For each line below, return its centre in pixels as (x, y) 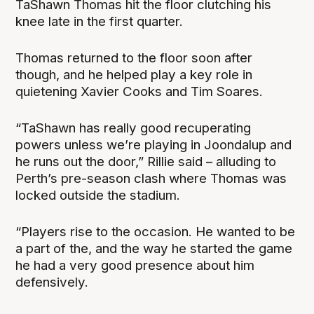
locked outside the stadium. (98, 195)
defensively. (52, 282)
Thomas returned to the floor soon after (134, 57)
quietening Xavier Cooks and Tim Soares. (139, 91)
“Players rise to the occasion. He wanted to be (156, 231)
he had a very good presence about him (135, 265)
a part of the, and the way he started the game (154, 248)
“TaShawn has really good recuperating (134, 128)
